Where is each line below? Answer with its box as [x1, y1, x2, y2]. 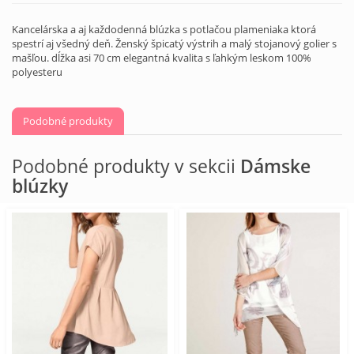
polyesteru [12, 65, 62, 80]
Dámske [240, 153, 311, 179]
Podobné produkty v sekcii [12, 153, 240, 179]
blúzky [12, 173, 68, 199]
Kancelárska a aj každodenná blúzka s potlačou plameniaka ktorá [12, 22, 316, 37]
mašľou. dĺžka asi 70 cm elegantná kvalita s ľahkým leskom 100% [12, 51, 311, 66]
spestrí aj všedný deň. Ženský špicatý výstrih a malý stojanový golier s [12, 36, 337, 51]
